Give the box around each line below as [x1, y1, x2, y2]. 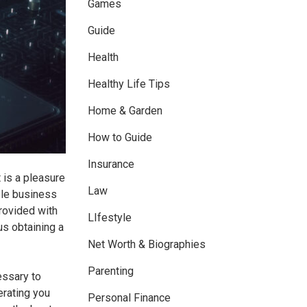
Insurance [88, 158, 134, 171]
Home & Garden [88, 104, 162, 118]
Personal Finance [88, 291, 171, 305]
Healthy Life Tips [88, 77, 170, 91]
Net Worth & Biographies [88, 238, 206, 251]
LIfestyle [88, 211, 132, 225]
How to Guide [88, 131, 152, 145]
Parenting [88, 265, 134, 278]
